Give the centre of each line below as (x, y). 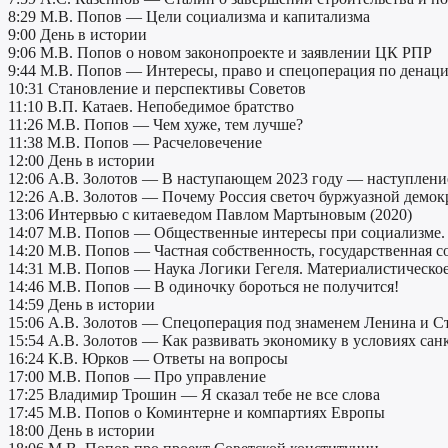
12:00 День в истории (81, 161)
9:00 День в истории (77, 35)
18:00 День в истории (81, 431)
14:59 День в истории (81, 305)
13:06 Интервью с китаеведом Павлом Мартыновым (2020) (210, 215)
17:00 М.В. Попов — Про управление (137, 377)
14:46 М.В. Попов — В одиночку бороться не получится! (203, 287)
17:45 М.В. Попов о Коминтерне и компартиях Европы (196, 413)
